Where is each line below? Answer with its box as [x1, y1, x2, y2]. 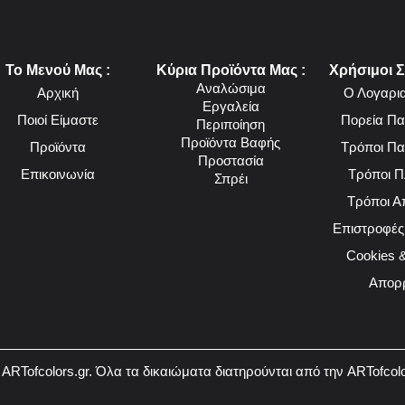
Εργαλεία [202, 98, 259, 114]
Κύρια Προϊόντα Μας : [155, 61, 306, 78]
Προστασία [197, 152, 264, 168]
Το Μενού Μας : [5, 61, 110, 78]
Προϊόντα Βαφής [181, 134, 280, 150]
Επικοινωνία [20, 165, 95, 182]
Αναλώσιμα [195, 80, 266, 96]
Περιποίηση [196, 116, 265, 132]
